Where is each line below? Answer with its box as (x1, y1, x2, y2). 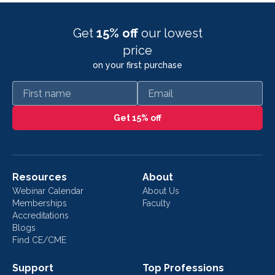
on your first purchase (93, 60, 182, 70)
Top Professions (142, 262, 224, 274)
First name (12, 82, 60, 93)
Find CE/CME (12, 235, 66, 245)
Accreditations (12, 211, 69, 220)
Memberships (12, 198, 67, 208)
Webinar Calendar (12, 186, 83, 196)
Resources (12, 171, 67, 183)
